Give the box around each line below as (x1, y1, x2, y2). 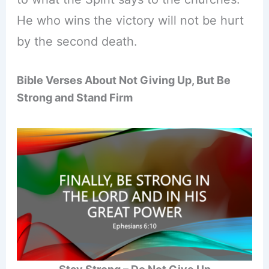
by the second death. (16, 34, 138, 49)
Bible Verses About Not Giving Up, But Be (16, 74, 231, 87)
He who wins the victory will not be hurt (16, 13, 244, 28)
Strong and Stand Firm (16, 91, 133, 104)
